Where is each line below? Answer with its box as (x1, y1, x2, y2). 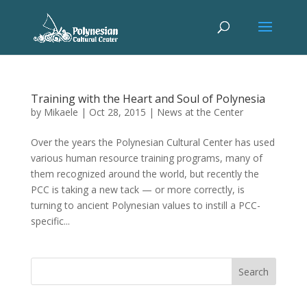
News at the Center (156, 106, 243, 119)
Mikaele (43, 106, 78, 119)
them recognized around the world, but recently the (30, 167, 259, 180)
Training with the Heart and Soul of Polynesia (30, 91, 265, 106)
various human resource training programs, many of (30, 151, 262, 164)
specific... (30, 214, 70, 228)
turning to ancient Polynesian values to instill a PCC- (30, 199, 260, 212)
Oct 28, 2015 (88, 106, 146, 119)
